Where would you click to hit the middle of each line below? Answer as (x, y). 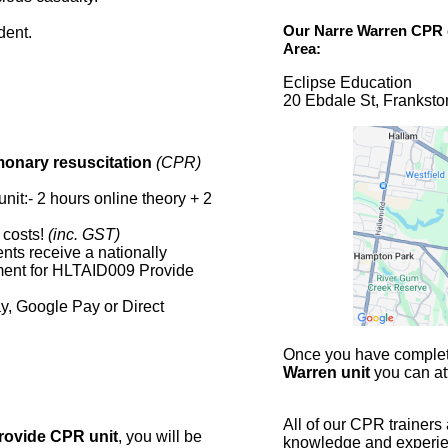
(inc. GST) (84, 235)
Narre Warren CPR (378, 31)
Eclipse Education (347, 83)
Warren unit (326, 373)
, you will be (160, 437)
